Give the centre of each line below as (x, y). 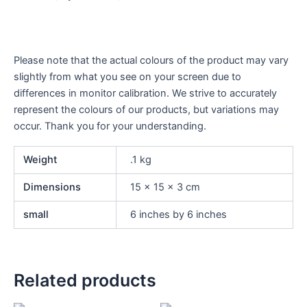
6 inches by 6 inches (178, 215)
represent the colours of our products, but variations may (146, 109)
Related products (85, 280)
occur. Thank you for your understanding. (110, 126)
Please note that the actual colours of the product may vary (151, 60)
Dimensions (52, 187)
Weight (40, 160)
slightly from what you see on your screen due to (127, 76)
